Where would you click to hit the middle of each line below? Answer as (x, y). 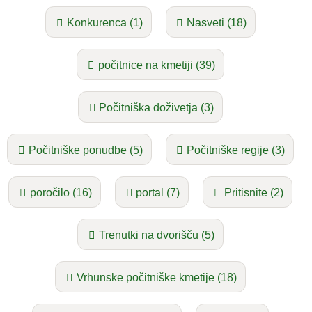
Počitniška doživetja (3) (157, 108)
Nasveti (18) (216, 23)
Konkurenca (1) (104, 23)
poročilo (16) (61, 193)
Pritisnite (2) (253, 193)
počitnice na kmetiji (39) (156, 65)
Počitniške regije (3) (235, 150)
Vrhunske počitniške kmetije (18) (156, 278)
